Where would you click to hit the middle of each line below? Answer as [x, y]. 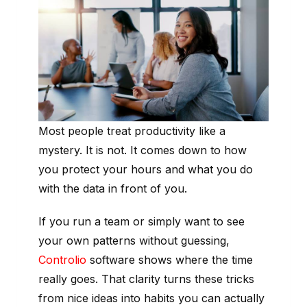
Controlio [62, 260]
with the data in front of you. [113, 189]
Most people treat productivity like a [132, 131]
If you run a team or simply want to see [142, 222]
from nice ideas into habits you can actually [151, 298]
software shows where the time [170, 260]
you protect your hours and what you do [146, 170]
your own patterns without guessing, [134, 241]
